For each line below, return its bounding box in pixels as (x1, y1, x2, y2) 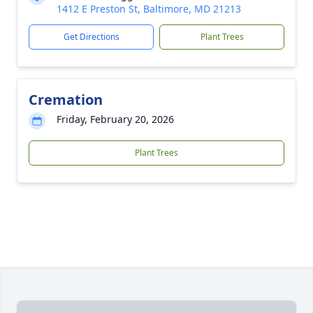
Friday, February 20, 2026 (57, 112, 174, 126)
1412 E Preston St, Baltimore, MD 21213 (57, 2, 241, 15)
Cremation (29, 90, 103, 109)
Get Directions (63, 31, 119, 43)
